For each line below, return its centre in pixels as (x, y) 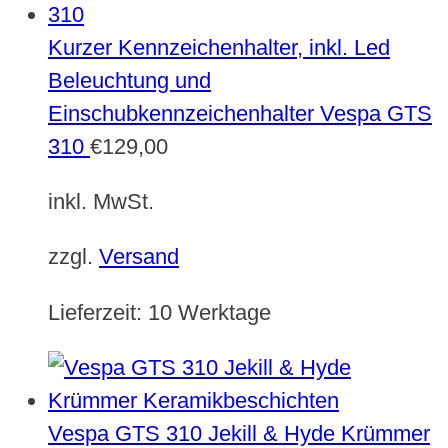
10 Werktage (209, 312)
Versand (139, 257)
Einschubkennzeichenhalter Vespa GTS (240, 113)
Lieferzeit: (98, 312)
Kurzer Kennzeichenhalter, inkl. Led (219, 47)
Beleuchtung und (129, 80)
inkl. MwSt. (101, 202)
